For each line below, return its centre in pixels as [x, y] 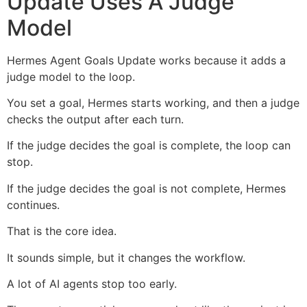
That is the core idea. [62, 231]
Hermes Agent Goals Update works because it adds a [146, 60]
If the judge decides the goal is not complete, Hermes [146, 188]
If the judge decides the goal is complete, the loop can [149, 146]
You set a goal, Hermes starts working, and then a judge [153, 102]
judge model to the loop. [71, 76]
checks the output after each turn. [95, 119]
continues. [33, 205]
